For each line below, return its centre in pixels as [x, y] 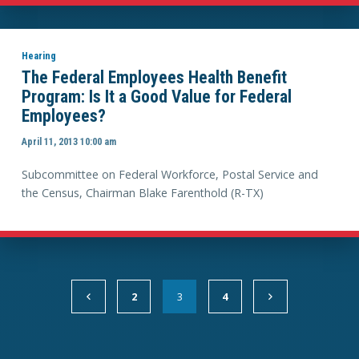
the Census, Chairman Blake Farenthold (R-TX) [142, 193]
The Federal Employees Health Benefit [154, 78]
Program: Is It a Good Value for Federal [156, 97]
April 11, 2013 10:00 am [69, 141]
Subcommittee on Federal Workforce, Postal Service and [169, 175]
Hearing [38, 56]
